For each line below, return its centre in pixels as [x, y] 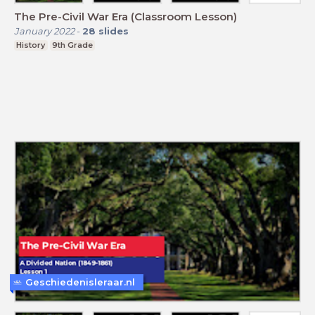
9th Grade [72, 45]
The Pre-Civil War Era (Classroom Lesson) [126, 17]
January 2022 [44, 31]
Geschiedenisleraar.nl [80, 282]
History [31, 45]
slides [114, 31]
